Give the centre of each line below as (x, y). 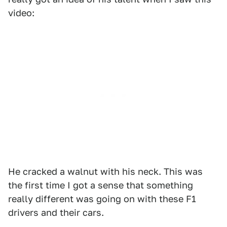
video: (21, 13)
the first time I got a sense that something (101, 185)
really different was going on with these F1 (102, 199)
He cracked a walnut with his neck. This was (105, 172)
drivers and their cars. (56, 213)
